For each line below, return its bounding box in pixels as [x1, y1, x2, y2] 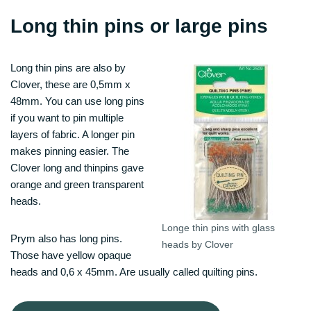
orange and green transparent [10, 178, 144, 190]
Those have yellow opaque [10, 249, 131, 261]
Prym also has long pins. [10, 232, 122, 244]
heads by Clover [162, 239, 233, 250]
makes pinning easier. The [10, 144, 129, 157]
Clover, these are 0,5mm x [10, 78, 131, 90]
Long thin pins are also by [10, 61, 126, 74]
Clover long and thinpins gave [10, 161, 144, 174]
